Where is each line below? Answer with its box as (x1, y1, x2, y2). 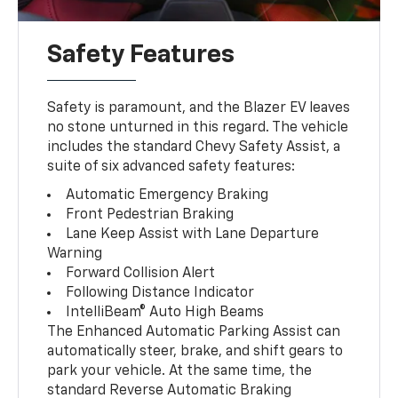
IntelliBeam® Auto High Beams (66, 305, 265, 320)
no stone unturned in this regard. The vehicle (47, 120, 349, 135)
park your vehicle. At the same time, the (47, 363, 313, 378)
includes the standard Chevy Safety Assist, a (47, 139, 341, 155)
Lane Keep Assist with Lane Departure (66, 227, 320, 242)
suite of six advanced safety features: (47, 159, 296, 174)
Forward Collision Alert (66, 266, 216, 281)
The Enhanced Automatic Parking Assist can (47, 324, 341, 339)
